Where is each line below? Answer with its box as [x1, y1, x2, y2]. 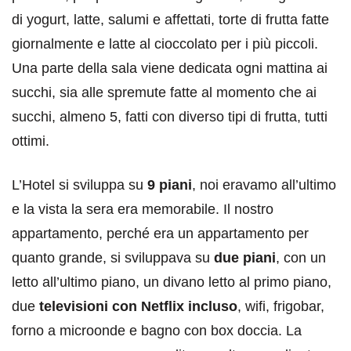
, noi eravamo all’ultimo [192, 177, 336, 194]
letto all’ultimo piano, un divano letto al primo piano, [12, 274, 331, 291]
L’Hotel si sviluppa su [12, 177, 147, 194]
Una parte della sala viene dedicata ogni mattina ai [12, 60, 327, 77]
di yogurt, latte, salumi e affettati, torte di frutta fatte [12, 12, 329, 28]
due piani [214, 250, 276, 266]
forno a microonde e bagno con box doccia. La [12, 323, 302, 339]
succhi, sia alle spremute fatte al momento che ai [12, 85, 317, 101]
